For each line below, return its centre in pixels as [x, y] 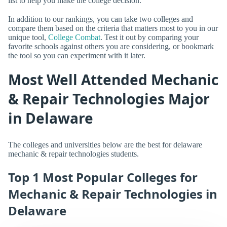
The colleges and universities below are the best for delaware [105, 145]
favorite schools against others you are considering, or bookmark [111, 46]
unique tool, [28, 37]
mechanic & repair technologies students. [73, 154]
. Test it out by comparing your [149, 37]
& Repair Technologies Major [109, 99]
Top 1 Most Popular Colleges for [103, 177]
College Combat [74, 37]
